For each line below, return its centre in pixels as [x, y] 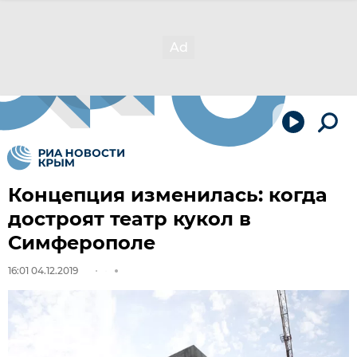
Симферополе [82, 243]
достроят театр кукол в [129, 219]
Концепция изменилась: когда [168, 195]
